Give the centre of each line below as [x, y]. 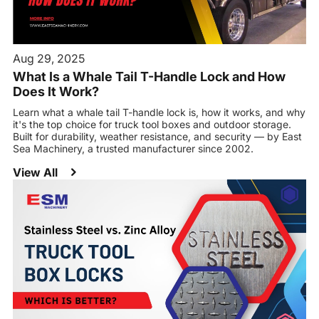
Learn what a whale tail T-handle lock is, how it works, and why [159, 113]
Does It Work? [56, 92]
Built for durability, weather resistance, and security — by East [157, 137]
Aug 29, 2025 [48, 59]
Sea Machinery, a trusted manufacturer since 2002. [133, 149]
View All [36, 173]
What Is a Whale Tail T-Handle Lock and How [149, 77]
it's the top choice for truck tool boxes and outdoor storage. [152, 125]
